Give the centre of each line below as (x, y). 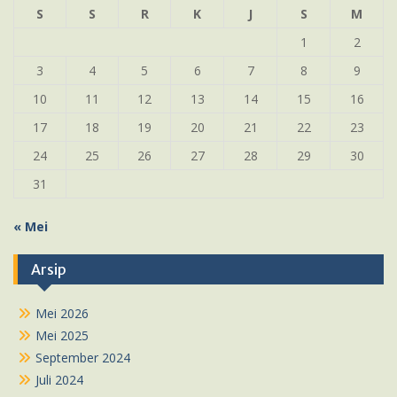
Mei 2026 (62, 313)
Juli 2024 (59, 380)
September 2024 (83, 358)
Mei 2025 (62, 335)
